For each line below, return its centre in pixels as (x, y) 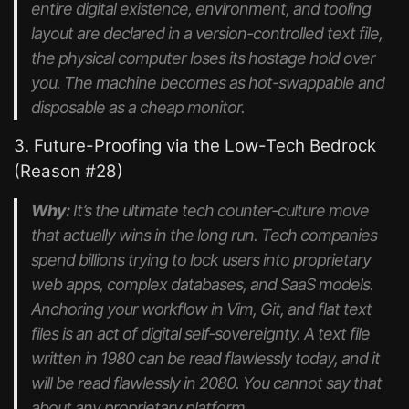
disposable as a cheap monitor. (138, 107)
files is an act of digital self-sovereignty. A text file (200, 334)
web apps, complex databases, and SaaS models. (202, 284)
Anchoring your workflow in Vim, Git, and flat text (201, 309)
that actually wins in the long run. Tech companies (204, 235)
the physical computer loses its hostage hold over (203, 58)
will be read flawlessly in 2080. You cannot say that (206, 383)
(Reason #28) (68, 171)
